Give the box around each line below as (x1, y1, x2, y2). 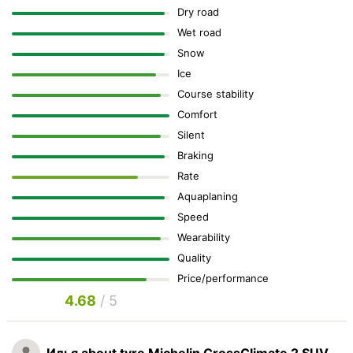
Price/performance (177, 272, 269, 285)
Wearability (177, 231, 230, 244)
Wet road (177, 26, 221, 39)
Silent (177, 128, 205, 142)
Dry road (177, 6, 219, 19)
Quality (177, 251, 211, 265)
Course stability (177, 87, 254, 101)
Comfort (177, 108, 217, 121)
